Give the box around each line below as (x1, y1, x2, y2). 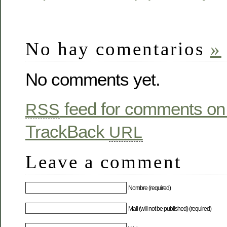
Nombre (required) (128, 184, 171, 192)
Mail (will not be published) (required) (128, 205, 212, 212)
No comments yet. (25, 69, 160, 90)
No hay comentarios (25, 38, 210, 59)
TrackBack (25, 121, 109, 141)
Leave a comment (25, 151, 181, 172)
